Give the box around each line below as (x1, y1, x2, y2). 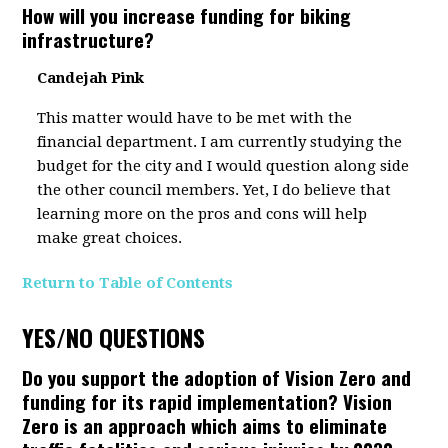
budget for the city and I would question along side (37, 157, 410, 175)
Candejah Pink (37, 69, 145, 87)
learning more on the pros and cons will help (37, 205, 368, 223)
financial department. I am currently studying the (37, 133, 403, 151)
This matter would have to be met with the (37, 109, 353, 127)
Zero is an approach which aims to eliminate (22, 411, 388, 439)
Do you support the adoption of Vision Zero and (22, 363, 412, 391)
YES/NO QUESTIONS (22, 319, 206, 355)
